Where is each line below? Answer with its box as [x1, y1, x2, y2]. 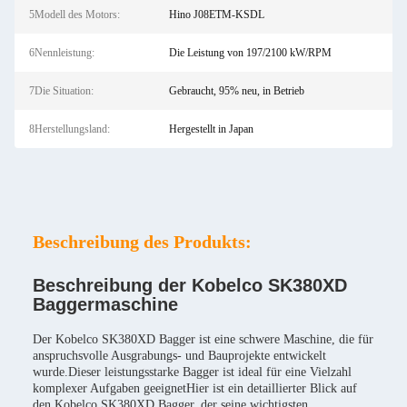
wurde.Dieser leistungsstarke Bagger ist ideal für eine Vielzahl [33, 365, 352, 379]
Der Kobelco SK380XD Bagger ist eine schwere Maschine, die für [33, 333, 373, 346]
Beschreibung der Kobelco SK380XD [33, 275, 347, 295]
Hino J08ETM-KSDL [168, 8, 264, 21]
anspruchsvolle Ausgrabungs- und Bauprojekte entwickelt [33, 349, 326, 362]
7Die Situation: [29, 84, 94, 97]
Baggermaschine [33, 294, 178, 314]
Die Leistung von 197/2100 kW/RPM [168, 46, 332, 59]
